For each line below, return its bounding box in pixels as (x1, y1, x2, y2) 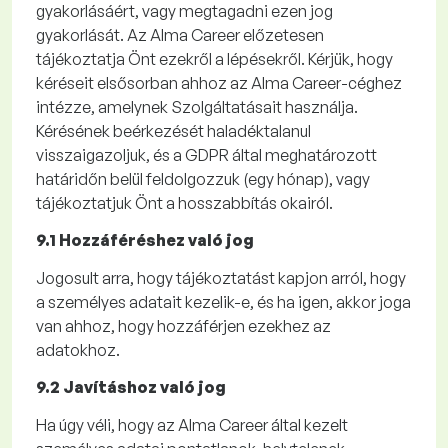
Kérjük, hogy (308, 49, 393, 69)
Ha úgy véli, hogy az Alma (36, 415, 219, 435)
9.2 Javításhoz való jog (36, 377, 229, 397)
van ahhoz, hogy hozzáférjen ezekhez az (36, 316, 331, 336)
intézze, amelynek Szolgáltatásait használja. (36, 97, 358, 117)
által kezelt (268, 415, 348, 435)
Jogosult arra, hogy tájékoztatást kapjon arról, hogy (36, 268, 406, 288)
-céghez (341, 73, 402, 93)
